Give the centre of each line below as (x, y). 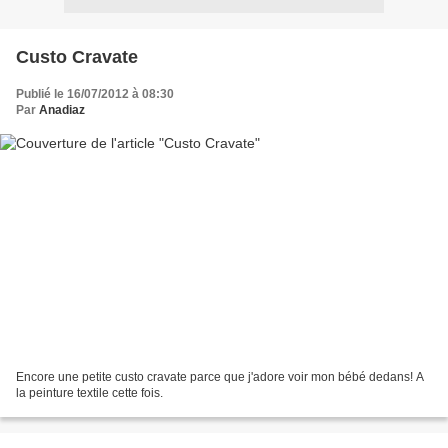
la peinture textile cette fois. (89, 393)
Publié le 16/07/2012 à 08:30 (95, 93)
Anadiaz (62, 109)
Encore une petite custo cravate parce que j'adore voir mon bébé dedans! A (220, 377)
